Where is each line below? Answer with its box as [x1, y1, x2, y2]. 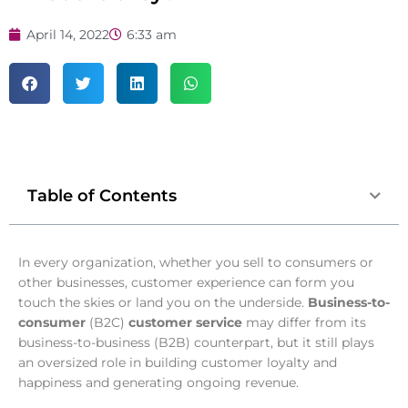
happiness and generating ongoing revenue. [18, 375, 299, 391]
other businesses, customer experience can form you [18, 275, 354, 291]
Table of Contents [27, 186, 177, 207]
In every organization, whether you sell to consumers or [18, 255, 373, 270]
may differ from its [242, 315, 366, 331]
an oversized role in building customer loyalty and [18, 355, 337, 371]
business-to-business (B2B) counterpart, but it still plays [18, 335, 374, 351]
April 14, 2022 [26, 27, 109, 43]
